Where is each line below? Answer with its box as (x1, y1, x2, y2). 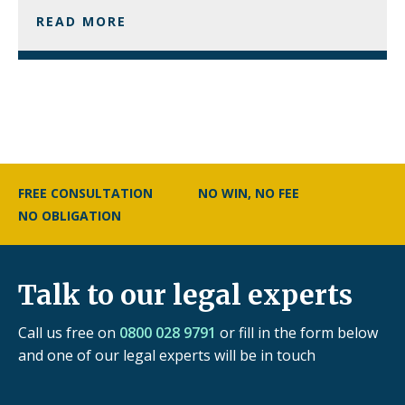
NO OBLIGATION (18, 206, 121, 224)
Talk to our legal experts (18, 277, 353, 312)
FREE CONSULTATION (18, 184, 153, 202)
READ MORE (36, 12, 127, 30)
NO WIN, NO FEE (198, 184, 299, 202)
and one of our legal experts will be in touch (18, 344, 316, 365)
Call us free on (18, 322, 119, 343)
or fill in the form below (216, 322, 378, 343)
